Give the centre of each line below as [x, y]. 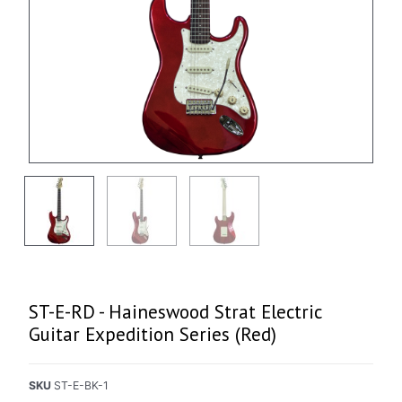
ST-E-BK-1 [82, 385]
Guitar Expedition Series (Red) [153, 334]
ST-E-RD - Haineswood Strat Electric [175, 311]
